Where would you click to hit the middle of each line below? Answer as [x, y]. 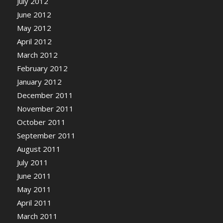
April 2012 [34, 42]
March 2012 [37, 55]
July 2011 [32, 163]
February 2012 [42, 68]
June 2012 [34, 15]
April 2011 [34, 203]
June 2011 [34, 176]
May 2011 [34, 189]
